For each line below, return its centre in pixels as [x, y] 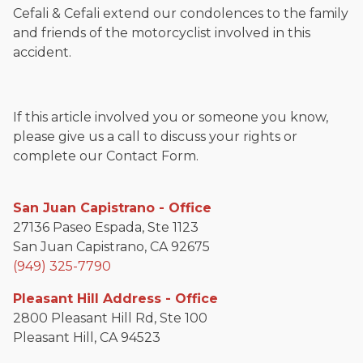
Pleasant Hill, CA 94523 [87, 338]
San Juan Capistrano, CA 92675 [111, 247]
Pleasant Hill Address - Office [115, 299]
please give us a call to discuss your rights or [155, 137]
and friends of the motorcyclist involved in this [162, 33]
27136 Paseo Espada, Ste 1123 [106, 228]
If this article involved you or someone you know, [171, 117]
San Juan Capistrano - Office [112, 208]
